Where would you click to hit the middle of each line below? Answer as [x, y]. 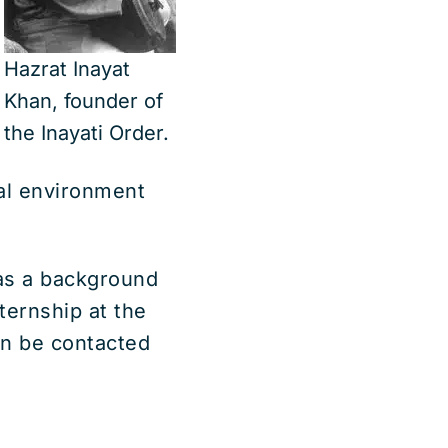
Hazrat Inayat [67, 69]
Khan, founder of [83, 101]
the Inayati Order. [86, 133]
